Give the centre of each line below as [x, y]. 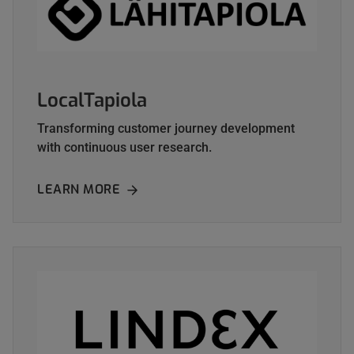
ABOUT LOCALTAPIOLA [190, 190]
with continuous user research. [124, 148]
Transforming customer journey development [166, 129]
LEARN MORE [79, 190]
